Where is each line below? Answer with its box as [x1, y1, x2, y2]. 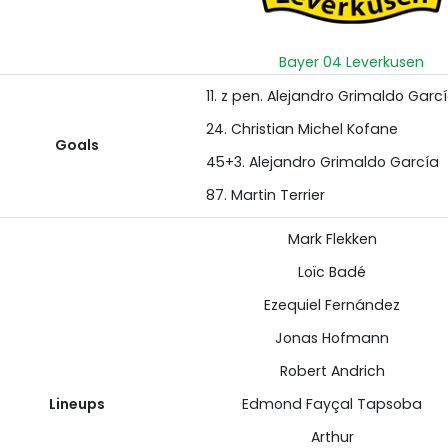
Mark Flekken [287, 229, 377, 249]
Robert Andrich [279, 361, 385, 381]
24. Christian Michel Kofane [205, 119, 398, 139]
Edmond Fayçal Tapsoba [242, 394, 422, 414]
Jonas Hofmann [275, 328, 389, 348]
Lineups [48, 394, 105, 414]
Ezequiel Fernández [264, 295, 400, 315]
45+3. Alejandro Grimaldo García [205, 152, 439, 172]
